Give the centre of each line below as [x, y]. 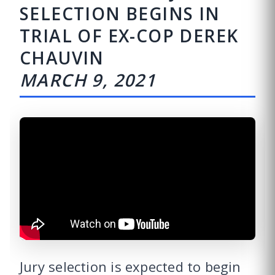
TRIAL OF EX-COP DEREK [129, 36]
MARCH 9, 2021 [88, 80]
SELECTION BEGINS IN [120, 14]
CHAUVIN [62, 58]
